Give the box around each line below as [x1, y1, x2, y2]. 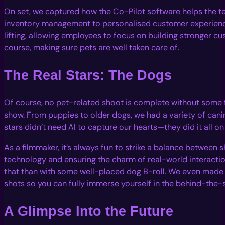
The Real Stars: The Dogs [4, 67, 172, 83]
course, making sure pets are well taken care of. [4, 42, 179, 53]
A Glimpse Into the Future [4, 203, 173, 219]
